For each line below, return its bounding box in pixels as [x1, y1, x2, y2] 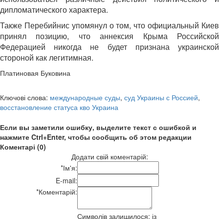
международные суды [50, 92, 120, 102]
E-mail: [56, 175, 77, 185]
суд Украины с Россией [124, 92, 198, 102]
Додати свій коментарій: [71, 151, 148, 161]
